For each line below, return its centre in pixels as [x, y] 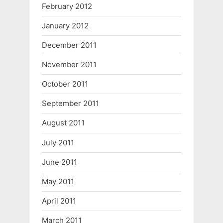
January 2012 [65, 25]
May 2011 [58, 181]
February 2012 [67, 6]
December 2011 [69, 45]
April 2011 [59, 201]
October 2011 [65, 84]
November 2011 [69, 64]
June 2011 [59, 162]
